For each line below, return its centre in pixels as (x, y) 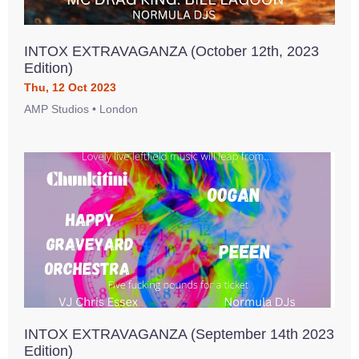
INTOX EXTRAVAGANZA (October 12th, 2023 (171, 51)
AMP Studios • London (81, 109)
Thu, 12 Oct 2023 (70, 87)
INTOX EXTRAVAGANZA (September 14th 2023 (179, 334)
